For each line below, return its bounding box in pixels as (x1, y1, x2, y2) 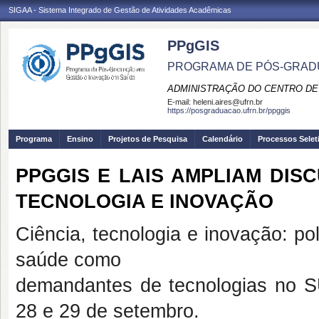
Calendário (202, 135, 243, 143)
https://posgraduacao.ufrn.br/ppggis (167, 106, 291, 115)
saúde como (16, 249, 121, 271)
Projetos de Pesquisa (108, 135, 187, 143)
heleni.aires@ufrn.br (193, 98, 263, 106)
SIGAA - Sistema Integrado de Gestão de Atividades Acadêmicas (9, 6, 231, 14)
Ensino (67, 135, 93, 143)
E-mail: (167, 98, 193, 106)
